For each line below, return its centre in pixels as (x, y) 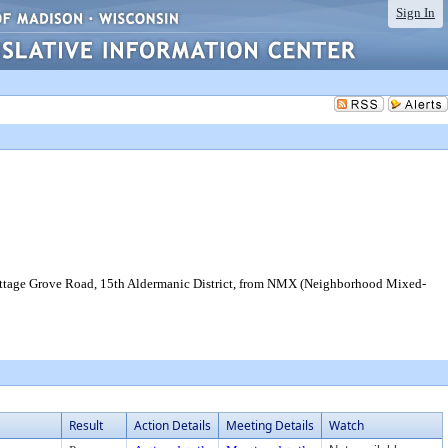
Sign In (415, 12)
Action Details (172, 425)
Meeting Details (270, 425)
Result (86, 425)
